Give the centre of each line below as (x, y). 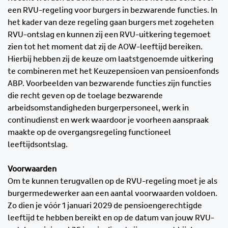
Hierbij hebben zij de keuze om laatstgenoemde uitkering (110, 59)
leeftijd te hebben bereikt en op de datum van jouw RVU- (111, 218)
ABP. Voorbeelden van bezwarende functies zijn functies (109, 83)
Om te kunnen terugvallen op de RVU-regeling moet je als (112, 181)
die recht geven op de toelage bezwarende (85, 95)
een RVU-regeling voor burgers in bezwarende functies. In (112, 10)
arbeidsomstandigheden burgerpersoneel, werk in (98, 108)
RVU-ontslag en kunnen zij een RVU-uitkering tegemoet (109, 34)
